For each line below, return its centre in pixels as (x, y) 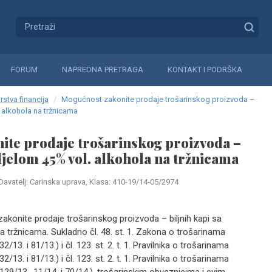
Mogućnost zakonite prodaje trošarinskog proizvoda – (158, 99)
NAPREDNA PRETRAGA (103, 70)
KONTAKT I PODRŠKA (205, 70)
